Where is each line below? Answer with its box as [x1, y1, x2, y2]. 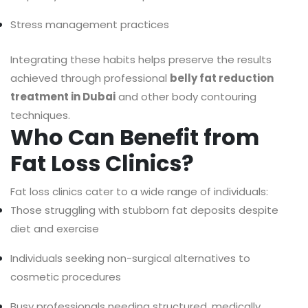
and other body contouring [115, 89, 256, 104]
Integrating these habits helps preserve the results [10, 52, 272, 67]
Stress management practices [10, 17, 169, 32]
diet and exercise [10, 221, 99, 236]
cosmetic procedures [10, 269, 121, 285]
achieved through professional [10, 71, 170, 86]
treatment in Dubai [10, 89, 115, 104]
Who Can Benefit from [10, 122, 259, 153]
